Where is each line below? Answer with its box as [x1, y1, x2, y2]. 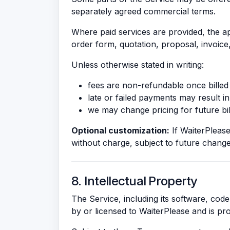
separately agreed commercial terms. [71, 6, 216, 16]
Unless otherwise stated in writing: [71, 60, 204, 70]
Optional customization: [71, 125, 169, 136]
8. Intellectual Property [71, 174, 198, 188]
